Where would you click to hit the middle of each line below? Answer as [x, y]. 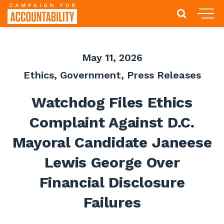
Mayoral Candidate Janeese [112, 142]
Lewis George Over [112, 162]
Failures [112, 202]
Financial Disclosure [112, 182]
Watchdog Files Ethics [112, 102]
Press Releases [164, 75]
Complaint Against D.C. [112, 122]
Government [90, 75]
